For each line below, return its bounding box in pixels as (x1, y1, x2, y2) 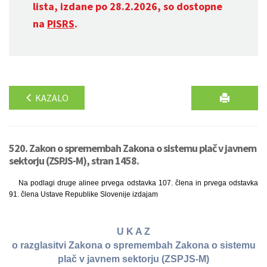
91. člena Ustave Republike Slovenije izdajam (9, 190, 158, 198)
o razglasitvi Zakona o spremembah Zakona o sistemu (11, 240, 256, 251)
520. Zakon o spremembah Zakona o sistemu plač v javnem (9, 141, 256, 155)
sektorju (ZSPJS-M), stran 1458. (9, 154, 139, 167)
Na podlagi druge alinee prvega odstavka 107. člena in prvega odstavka (18, 179, 258, 187)
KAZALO (33, 92, 69, 104)
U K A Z (117, 226, 150, 237)
